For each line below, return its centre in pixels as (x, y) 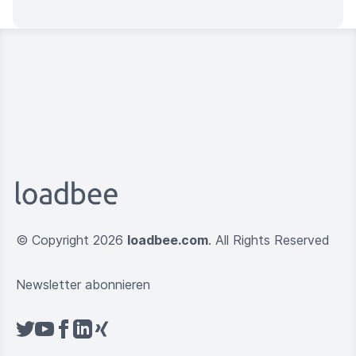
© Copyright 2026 (72, 240)
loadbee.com (168, 240)
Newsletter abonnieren (83, 284)
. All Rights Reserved (269, 240)
